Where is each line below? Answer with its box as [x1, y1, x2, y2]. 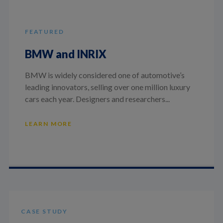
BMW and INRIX [24, 47, 107, 61]
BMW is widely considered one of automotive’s [24, 70, 185, 80]
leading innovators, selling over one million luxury [24, 82, 190, 92]
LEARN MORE [24, 120, 72, 128]
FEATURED [24, 27, 64, 35]
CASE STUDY [20, 208, 68, 216]
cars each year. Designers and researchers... [24, 94, 170, 104]
